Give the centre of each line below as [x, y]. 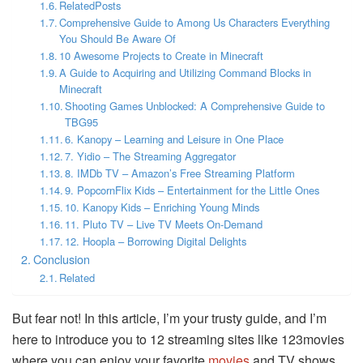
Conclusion [61, 258]
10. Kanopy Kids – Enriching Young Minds [162, 207]
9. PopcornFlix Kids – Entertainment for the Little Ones [192, 190]
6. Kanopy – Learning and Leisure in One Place [175, 139]
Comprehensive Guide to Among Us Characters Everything [195, 22]
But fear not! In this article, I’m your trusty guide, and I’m [169, 318]
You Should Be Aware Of [118, 38]
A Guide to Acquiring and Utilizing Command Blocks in [186, 72]
